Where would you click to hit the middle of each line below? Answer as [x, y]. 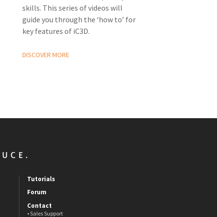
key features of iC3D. [56, 31]
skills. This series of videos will [72, 8]
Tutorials [41, 179]
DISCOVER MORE [46, 55]
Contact [39, 205]
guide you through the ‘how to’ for [79, 20]
